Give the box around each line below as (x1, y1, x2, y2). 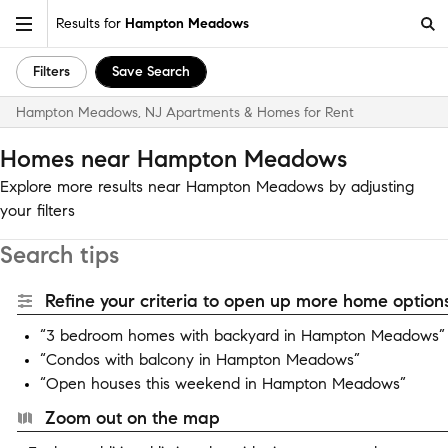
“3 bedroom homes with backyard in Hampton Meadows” (40, 326, 445, 345)
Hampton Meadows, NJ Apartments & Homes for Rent (16, 104, 354, 121)
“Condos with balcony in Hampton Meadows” (40, 350, 360, 369)
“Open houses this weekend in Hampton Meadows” (40, 374, 406, 393)
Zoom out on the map (45, 407, 220, 429)
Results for (56, 14, 125, 32)
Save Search (112, 63, 190, 80)
